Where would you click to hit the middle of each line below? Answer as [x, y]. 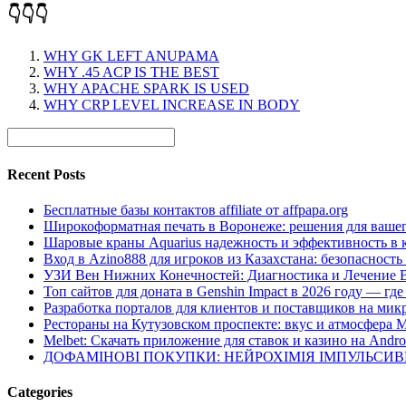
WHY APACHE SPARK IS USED [146, 89]
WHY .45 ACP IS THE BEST [131, 72]
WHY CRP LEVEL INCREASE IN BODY [172, 105]
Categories [40, 392]
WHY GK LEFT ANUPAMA [131, 56]
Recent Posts [46, 174]
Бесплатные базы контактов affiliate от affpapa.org [196, 209]
